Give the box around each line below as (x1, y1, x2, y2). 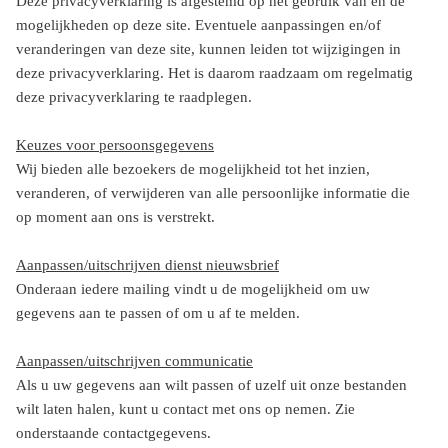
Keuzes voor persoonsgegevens (16, 137, 214, 153)
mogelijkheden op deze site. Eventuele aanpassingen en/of (16, 17, 381, 33)
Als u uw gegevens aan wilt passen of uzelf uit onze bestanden (16, 377, 407, 393)
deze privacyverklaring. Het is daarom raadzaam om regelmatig (16, 65, 413, 81)
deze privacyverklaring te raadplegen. (16, 89, 252, 105)
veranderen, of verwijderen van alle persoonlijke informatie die (16, 185, 410, 201)
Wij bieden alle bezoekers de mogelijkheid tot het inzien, (16, 161, 370, 177)
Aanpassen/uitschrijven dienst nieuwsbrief (16, 257, 279, 273)
